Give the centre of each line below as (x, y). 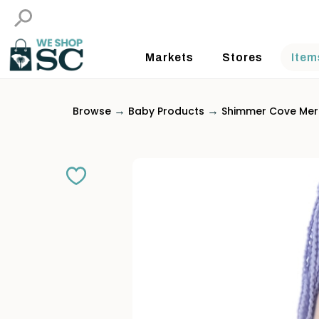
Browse (92, 111)
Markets (169, 57)
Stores (242, 57)
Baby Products (166, 111)
